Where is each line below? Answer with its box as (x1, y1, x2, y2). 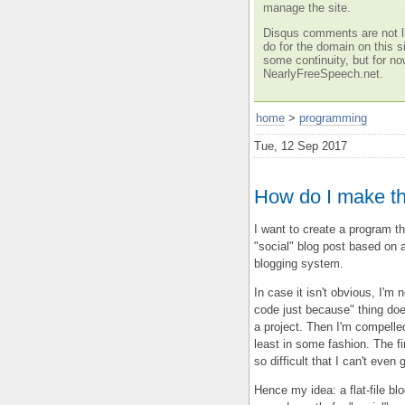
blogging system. (254, 256, 344, 270)
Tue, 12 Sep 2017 (254, 138, 347, 153)
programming (299, 110, 367, 125)
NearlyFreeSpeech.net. (263, 66, 383, 80)
